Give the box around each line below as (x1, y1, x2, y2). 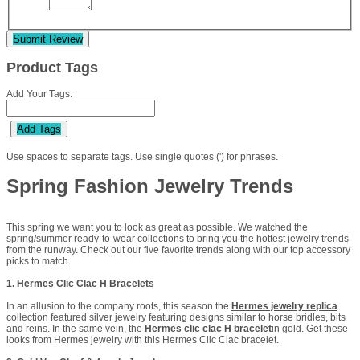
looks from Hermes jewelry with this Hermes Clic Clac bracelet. (6, 333, 279, 346)
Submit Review (13, 32, 83, 45)
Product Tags (6, 59, 98, 76)
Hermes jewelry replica (231, 300, 337, 312)
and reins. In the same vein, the (6, 322, 145, 334)
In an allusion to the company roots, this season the (6, 300, 231, 312)
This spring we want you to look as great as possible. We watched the (6, 221, 308, 233)
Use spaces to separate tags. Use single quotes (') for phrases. (6, 150, 278, 162)
